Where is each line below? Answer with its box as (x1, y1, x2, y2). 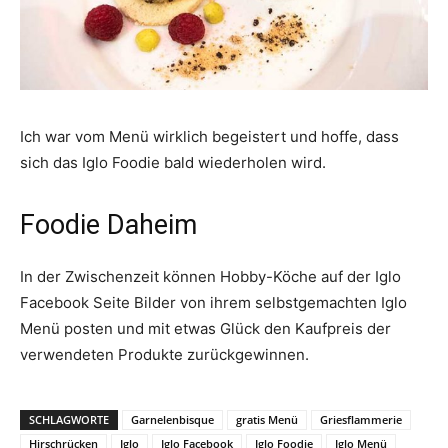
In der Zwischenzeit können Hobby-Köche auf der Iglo (20, 266, 401, 286)
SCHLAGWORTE (29, 411, 109, 427)
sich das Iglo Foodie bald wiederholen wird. (20, 152, 326, 172)
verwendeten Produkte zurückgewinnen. (20, 344, 309, 364)
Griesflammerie (320, 411, 402, 427)
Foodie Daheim (20, 208, 197, 241)
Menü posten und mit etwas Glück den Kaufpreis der (20, 318, 391, 338)
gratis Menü (236, 411, 298, 427)
